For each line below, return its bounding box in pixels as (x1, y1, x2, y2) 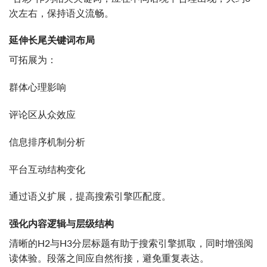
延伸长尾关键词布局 (9, 36, 95, 46)
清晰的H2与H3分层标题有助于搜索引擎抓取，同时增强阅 (9, 239, 253, 249)
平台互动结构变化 (9, 164, 85, 175)
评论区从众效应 (9, 110, 76, 120)
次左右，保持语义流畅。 (9, 8, 114, 18)
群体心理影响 (9, 83, 66, 93)
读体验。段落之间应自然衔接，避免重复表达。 (9, 254, 209, 264)
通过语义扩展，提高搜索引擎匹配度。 (9, 192, 171, 202)
